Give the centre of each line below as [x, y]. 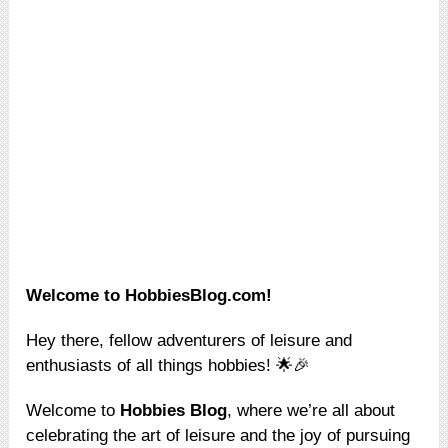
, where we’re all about [311, 411]
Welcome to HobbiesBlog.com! [149, 296]
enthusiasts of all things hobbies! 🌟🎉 [168, 366]
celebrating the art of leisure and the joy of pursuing [218, 436]
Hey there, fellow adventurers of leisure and [189, 341]
